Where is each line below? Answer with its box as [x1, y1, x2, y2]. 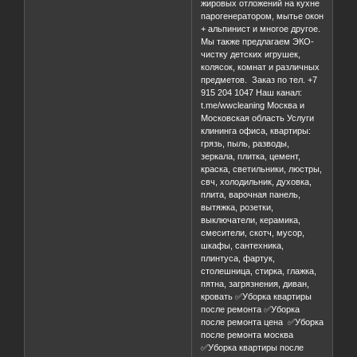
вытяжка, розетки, [201, 202, 274, 213]
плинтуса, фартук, [201, 253, 276, 264]
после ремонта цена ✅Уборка [201, 317, 324, 328]
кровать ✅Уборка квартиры [201, 292, 312, 302]
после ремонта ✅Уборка [201, 304, 300, 315]
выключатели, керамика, [201, 215, 301, 226]
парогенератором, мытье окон [201, 11, 324, 22]
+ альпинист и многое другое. [201, 24, 321, 34]
